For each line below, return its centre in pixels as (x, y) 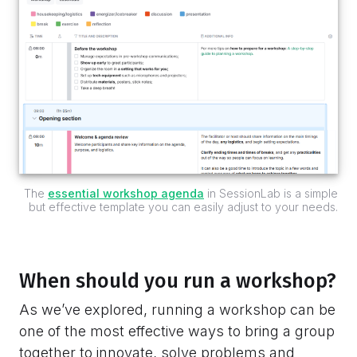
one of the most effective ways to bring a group (177, 331)
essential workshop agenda (126, 193)
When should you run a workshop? (178, 280)
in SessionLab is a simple (271, 193)
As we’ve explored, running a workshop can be (177, 309)
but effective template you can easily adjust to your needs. (183, 206)
